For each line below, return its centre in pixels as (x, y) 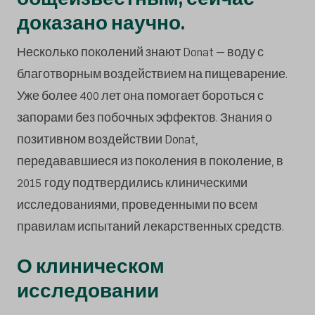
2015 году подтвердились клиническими (132, 183)
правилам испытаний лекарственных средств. (150, 226)
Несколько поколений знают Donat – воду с (140, 52)
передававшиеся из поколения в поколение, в (150, 161)
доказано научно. (101, 23)
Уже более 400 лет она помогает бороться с (140, 96)
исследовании (88, 291)
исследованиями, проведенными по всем (137, 205)
